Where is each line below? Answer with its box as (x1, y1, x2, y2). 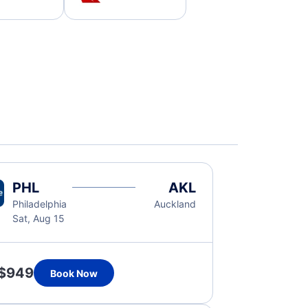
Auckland (154, 198, 197, 210)
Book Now (49, 267, 98, 279)
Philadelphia (12, 198, 67, 210)
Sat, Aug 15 (12, 212, 65, 224)
